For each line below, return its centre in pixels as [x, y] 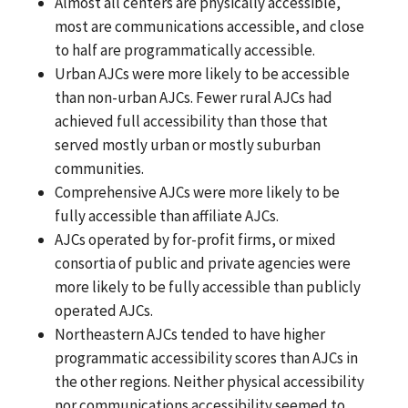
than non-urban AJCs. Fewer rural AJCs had [194, 97]
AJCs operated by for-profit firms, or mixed [196, 239]
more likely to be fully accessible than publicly [208, 286]
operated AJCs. [104, 310]
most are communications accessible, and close [210, 26]
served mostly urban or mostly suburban [188, 144]
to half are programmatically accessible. [185, 50]
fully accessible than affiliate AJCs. [167, 215]
